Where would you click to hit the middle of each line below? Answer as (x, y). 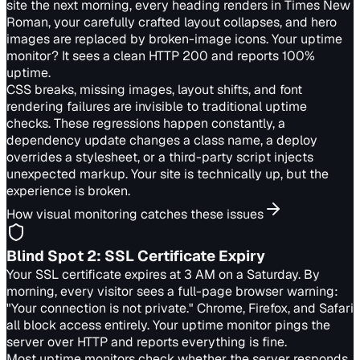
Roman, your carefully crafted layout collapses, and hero (172, 22)
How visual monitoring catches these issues (135, 214)
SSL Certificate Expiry (185, 256)
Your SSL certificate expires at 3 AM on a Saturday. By (163, 274)
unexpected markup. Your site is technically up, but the (168, 174)
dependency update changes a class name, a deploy (162, 140)
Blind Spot (47, 256)
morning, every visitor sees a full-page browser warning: (172, 291)
